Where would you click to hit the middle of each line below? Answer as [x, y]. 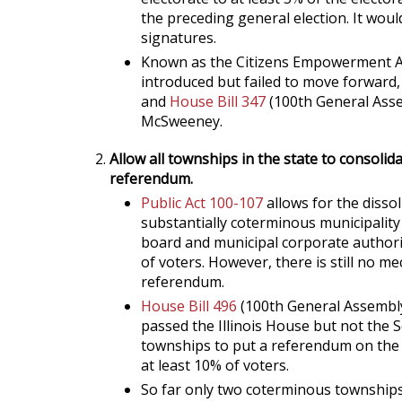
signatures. [179, 38]
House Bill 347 [218, 101]
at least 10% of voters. [215, 365]
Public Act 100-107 [202, 203]
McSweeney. [182, 121]
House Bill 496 [189, 306]
